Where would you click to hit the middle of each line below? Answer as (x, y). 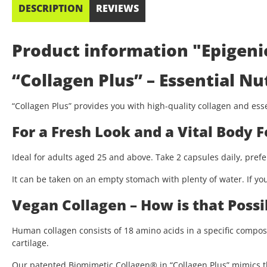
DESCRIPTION (51, 9)
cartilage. (30, 243)
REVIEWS (117, 9)
